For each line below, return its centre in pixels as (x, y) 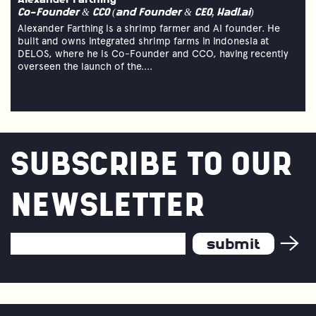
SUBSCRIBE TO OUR (151, 166)
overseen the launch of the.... (85, 66)
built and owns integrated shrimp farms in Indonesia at (143, 41)
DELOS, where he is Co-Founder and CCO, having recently (153, 53)
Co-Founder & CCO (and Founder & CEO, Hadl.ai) (136, 13)
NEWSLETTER (107, 207)
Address (39, 262)
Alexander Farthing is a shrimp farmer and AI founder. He (149, 28)
